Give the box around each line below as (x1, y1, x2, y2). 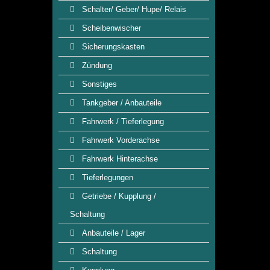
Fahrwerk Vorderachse (80, 136, 160, 145)
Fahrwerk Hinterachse (80, 154, 158, 163)
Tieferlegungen (80, 173, 133, 182)
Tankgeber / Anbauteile (80, 98, 162, 107)
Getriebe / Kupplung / (80, 192, 156, 201)
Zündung (80, 61, 112, 70)
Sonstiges (80, 80, 117, 89)
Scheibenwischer (80, 24, 141, 33)
